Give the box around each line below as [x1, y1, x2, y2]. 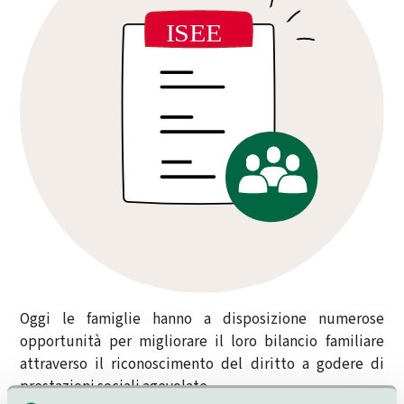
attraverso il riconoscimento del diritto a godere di [20, 353, 384, 375]
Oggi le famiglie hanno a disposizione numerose [20, 308, 384, 330]
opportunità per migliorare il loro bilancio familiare [20, 330, 384, 353]
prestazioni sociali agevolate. [20, 375, 211, 398]
